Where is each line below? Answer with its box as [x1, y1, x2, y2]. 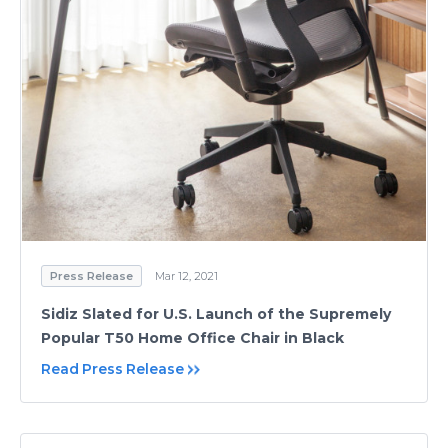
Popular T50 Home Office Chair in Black [41, 329, 344, 347]
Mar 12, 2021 [155, 269, 218, 283]
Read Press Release [41, 360, 184, 378]
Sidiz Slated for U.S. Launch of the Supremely [41, 305, 391, 323]
